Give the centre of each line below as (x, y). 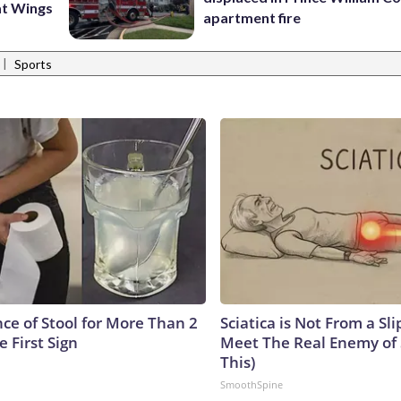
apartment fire (252, 18)
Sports (33, 64)
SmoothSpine (252, 384)
